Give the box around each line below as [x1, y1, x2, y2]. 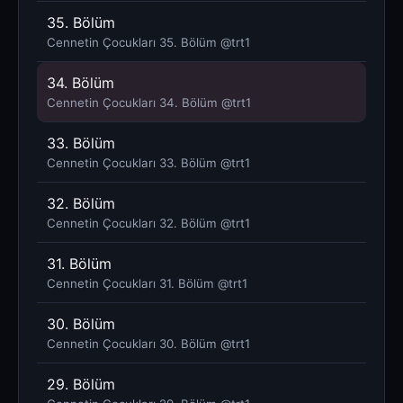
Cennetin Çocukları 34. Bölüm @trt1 [47, 94, 251, 110]
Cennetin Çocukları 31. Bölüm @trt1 [47, 275, 247, 291]
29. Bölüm [47, 374, 115, 393]
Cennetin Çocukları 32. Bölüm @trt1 [47, 215, 250, 230]
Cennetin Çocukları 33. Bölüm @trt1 [47, 155, 250, 170]
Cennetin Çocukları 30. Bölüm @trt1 [47, 336, 250, 351]
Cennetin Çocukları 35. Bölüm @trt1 [47, 34, 250, 49]
